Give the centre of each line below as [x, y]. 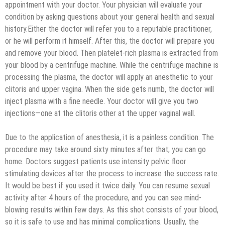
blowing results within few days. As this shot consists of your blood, [112, 210]
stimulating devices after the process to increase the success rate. [112, 174]
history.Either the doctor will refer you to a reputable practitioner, [108, 29]
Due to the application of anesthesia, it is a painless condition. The [109, 138]
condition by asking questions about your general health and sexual [110, 17]
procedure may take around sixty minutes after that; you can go [105, 150]
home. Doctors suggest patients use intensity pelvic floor [96, 162]
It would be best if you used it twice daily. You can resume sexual [107, 186]
